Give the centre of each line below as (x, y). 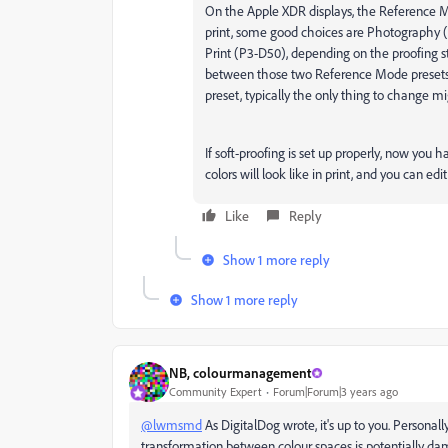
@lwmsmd (171, 424)
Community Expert (215, 392)
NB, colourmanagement (240, 373)
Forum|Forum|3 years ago (335, 392)
